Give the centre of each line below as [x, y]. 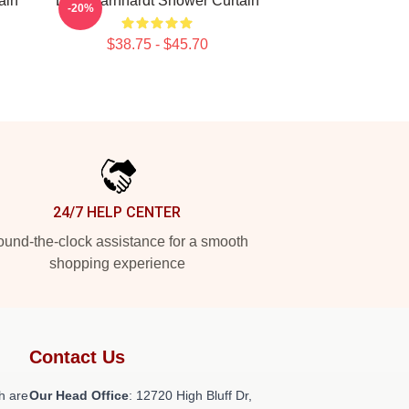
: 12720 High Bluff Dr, [190, 395]
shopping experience [117, 263]
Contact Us [77, 357]
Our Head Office [79, 395]
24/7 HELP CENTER [117, 212]
